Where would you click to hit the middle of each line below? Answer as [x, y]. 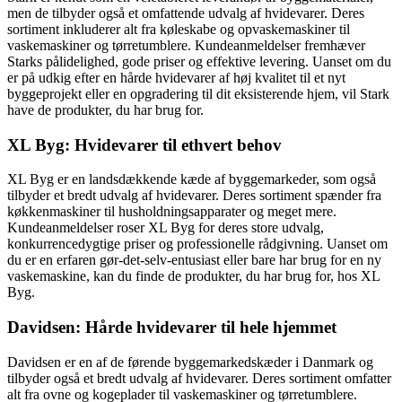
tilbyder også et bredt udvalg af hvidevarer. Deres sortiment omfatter [199, 378]
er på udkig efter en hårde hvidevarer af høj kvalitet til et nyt [176, 77]
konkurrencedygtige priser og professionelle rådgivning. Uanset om [197, 244]
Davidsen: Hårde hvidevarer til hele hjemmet [172, 328]
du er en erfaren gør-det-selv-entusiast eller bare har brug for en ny [194, 260]
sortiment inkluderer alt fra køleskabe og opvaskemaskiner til [179, 29]
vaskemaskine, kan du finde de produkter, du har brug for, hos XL [193, 276]
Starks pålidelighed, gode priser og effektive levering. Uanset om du [199, 61]
